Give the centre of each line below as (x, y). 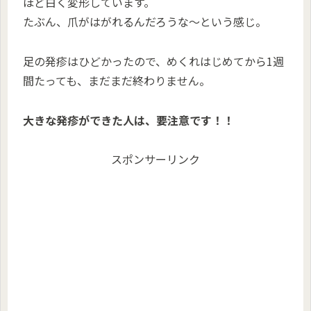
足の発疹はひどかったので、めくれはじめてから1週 (153, 61)
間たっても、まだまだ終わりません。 (117, 80)
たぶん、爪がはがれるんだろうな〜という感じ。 (145, 21)
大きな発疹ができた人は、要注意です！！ (128, 120)
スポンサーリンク (155, 159)
